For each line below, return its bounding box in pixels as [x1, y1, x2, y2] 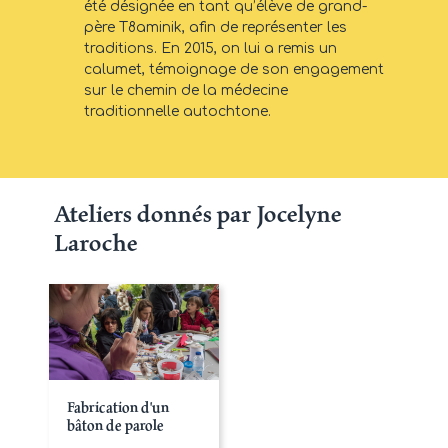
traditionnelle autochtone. [84, 104, 271, 120]
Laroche [54, 225, 138, 261]
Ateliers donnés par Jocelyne [54, 196, 342, 232]
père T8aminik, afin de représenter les [84, 20, 347, 36]
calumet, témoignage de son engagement [84, 62, 384, 78]
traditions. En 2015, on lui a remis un [84, 41, 337, 57]
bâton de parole [67, 413, 164, 435]
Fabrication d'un [67, 395, 169, 417]
